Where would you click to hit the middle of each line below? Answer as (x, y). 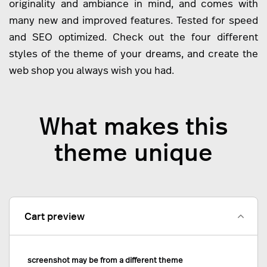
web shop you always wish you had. (91, 71)
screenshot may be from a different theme (105, 260)
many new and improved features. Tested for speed (133, 21)
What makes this (133, 125)
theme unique (133, 151)
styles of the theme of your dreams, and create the (133, 54)
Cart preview (55, 216)
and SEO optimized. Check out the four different (133, 37)
